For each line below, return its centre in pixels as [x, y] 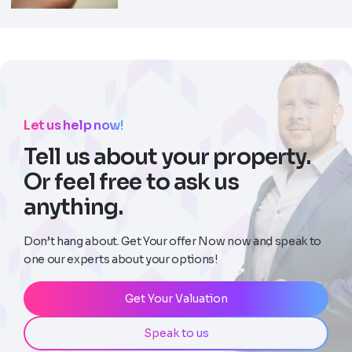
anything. [73, 207]
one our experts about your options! [121, 260]
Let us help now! [74, 126]
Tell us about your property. [167, 157]
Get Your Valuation [176, 298]
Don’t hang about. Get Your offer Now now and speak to [173, 242]
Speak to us [176, 333]
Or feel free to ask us [131, 182]
